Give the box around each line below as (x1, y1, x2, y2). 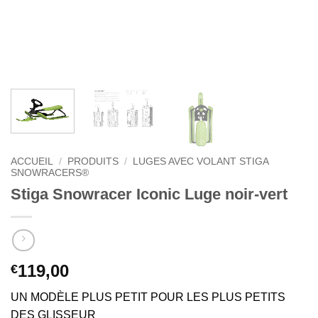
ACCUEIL (11, 155, 53, 167)
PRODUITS (67, 155, 119, 167)
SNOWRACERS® (11, 167, 89, 178)
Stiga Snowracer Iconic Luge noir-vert (11, 185, 287, 203)
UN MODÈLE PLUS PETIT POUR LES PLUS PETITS (11, 291, 285, 304)
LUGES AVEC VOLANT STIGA (133, 155, 269, 167)
